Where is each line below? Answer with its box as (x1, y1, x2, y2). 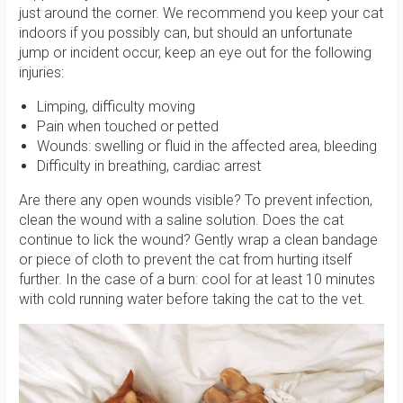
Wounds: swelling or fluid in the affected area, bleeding (37, 138, 377, 155)
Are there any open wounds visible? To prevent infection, (19, 192, 372, 209)
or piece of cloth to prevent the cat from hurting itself (19, 251, 352, 268)
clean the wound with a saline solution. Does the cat (19, 211, 344, 228)
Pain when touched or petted (37, 118, 219, 135)
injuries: (19, 64, 67, 81)
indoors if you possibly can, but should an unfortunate (19, 24, 353, 41)
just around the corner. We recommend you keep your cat (19, 4, 383, 22)
